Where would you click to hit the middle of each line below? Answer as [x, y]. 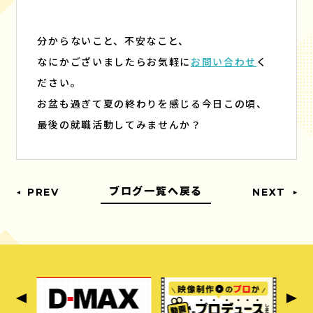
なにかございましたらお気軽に [114, 62]
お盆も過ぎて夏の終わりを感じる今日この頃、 [152, 104]
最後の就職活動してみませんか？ [119, 125]
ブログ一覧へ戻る [156, 190]
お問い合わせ [224, 62]
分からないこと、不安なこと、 [114, 41]
